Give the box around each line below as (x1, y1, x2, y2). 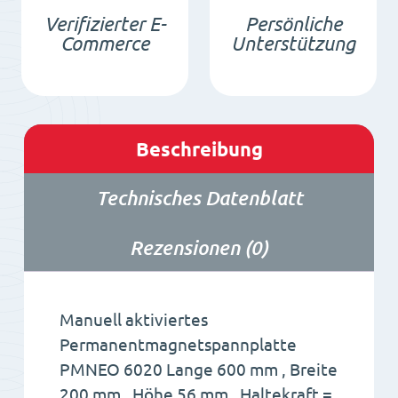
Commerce (60, 31, 149, 54)
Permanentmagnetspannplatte (60, 334, 297, 354)
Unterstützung (231, 31, 355, 54)
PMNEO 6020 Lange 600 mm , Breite (60, 359, 338, 379)
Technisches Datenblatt (95, 187, 303, 210)
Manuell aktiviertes (60, 309, 208, 330)
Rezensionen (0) (130, 235, 268, 259)
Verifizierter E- (44, 12, 165, 35)
